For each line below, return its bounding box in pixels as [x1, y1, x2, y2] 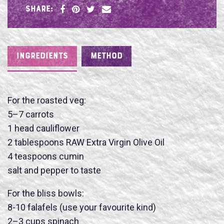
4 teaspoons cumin [7, 150, 84, 161]
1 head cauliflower [7, 122, 79, 133]
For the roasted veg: [7, 94, 86, 105]
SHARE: [25, 4, 53, 14]
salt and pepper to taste [7, 164, 101, 175]
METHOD [90, 52, 122, 61]
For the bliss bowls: [7, 187, 84, 198]
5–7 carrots [7, 108, 54, 119]
